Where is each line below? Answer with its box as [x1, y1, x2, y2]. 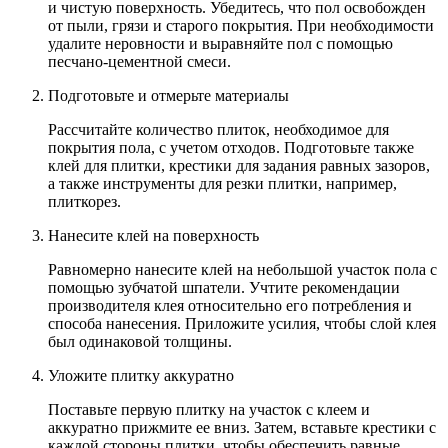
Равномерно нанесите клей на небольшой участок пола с [48, 260, 437, 278]
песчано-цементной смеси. [48, 52, 231, 70]
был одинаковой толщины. [48, 332, 232, 350]
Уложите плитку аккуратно [48, 366, 234, 384]
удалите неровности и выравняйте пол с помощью [48, 34, 393, 52]
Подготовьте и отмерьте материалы [48, 86, 289, 104]
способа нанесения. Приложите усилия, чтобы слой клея [48, 314, 436, 332]
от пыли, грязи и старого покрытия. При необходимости [48, 16, 434, 34]
